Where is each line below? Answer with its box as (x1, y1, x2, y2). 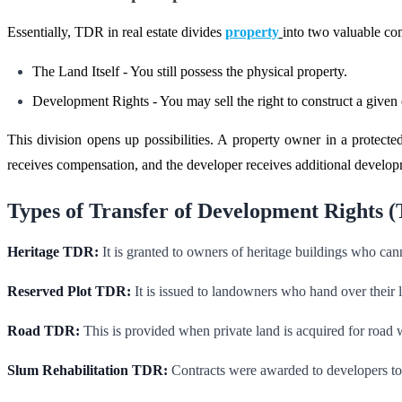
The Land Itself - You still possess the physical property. (32, 64, 347, 80)
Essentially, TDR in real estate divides (7, 24, 225, 40)
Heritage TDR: (7, 244, 99, 260)
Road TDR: (7, 323, 80, 339)
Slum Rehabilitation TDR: (7, 363, 168, 379)
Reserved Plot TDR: (7, 284, 131, 300)
